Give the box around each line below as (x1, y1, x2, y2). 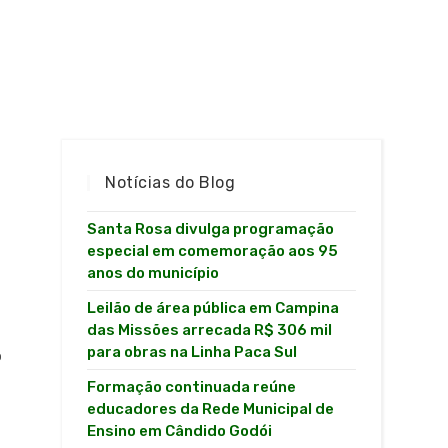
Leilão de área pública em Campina (87, 299, 340, 317)
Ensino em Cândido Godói (87, 422, 273, 440)
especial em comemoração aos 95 (87, 242, 339, 260)
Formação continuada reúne (87, 378, 297, 396)
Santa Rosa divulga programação (87, 220, 335, 238)
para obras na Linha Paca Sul (87, 343, 298, 361)
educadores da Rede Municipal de (87, 400, 335, 418)
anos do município (87, 264, 220, 282)
